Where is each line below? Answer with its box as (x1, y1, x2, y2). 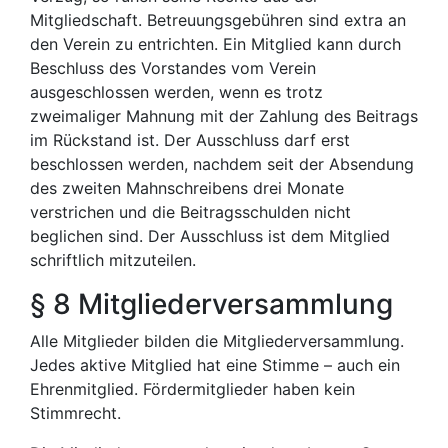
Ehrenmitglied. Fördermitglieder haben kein (30, 379, 355, 399)
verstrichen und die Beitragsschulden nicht (30, 202, 351, 222)
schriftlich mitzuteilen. (30, 250, 196, 270)
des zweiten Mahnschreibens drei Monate (30, 178, 344, 198)
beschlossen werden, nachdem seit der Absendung (30, 154, 414, 174)
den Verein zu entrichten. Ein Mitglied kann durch (30, 34, 401, 54)
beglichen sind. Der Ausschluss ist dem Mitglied (30, 226, 390, 246)
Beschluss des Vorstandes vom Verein (30, 58, 316, 78)
